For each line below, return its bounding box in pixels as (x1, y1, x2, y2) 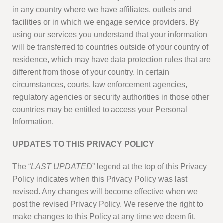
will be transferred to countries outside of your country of (12, 43, 208, 52)
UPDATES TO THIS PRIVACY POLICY (12, 140, 154, 149)
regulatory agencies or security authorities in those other (12, 93, 209, 102)
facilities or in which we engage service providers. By (12, 18, 199, 27)
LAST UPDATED (31, 162, 92, 171)
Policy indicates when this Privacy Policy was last (12, 175, 187, 184)
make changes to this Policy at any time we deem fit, (12, 212, 196, 221)
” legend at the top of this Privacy (92, 162, 207, 171)
